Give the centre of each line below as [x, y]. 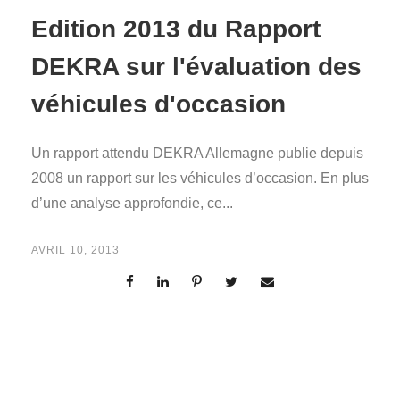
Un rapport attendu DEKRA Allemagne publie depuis [197, 153]
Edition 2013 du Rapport [176, 29]
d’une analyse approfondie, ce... [132, 203]
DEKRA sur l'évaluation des [196, 66]
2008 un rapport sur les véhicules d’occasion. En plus [200, 178]
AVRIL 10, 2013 [75, 250]
